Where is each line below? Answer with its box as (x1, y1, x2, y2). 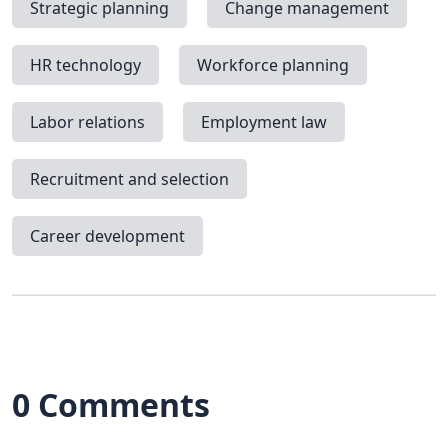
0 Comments (12, 382, 210, 426)
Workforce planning (197, 54, 349, 77)
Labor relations (30, 111, 145, 134)
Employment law (201, 111, 327, 134)
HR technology (30, 54, 141, 77)
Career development (30, 225, 185, 248)
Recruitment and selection (30, 168, 229, 191)
